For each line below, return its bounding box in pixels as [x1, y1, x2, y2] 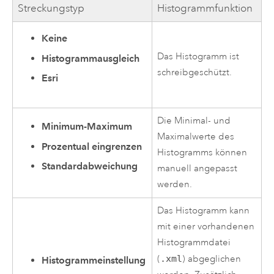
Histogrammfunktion [157, 1, 253, 15]
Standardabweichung [42, 160, 138, 172]
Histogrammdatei [157, 236, 231, 248]
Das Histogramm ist [157, 50, 240, 62]
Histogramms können [157, 146, 248, 158]
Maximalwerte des [157, 130, 235, 143]
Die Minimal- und [157, 114, 231, 127]
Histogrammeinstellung [42, 254, 146, 267]
